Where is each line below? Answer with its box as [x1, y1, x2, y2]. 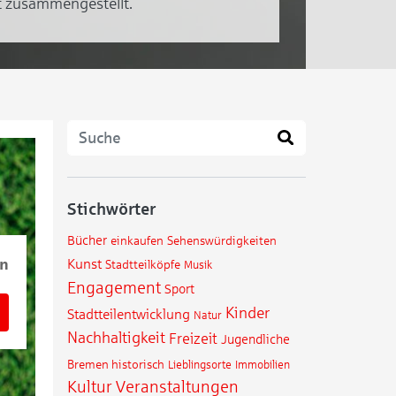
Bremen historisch [67, 357, 164, 371]
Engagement [67, 278, 161, 298]
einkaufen [110, 233, 164, 247]
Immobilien [235, 357, 290, 371]
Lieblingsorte [168, 358, 232, 371]
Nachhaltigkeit [67, 330, 165, 347]
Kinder [225, 304, 270, 323]
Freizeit [169, 330, 217, 347]
